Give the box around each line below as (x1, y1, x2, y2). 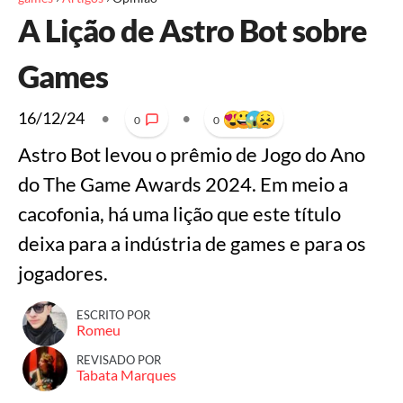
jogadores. (18, 261, 108, 285)
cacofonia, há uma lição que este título (18, 201, 341, 226)
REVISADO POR (76, 353, 161, 367)
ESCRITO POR (76, 308, 150, 322)
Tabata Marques (76, 366, 176, 383)
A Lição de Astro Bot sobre (18, 12, 367, 49)
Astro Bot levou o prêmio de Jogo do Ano (18, 142, 365, 166)
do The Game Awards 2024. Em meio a (18, 172, 348, 196)
